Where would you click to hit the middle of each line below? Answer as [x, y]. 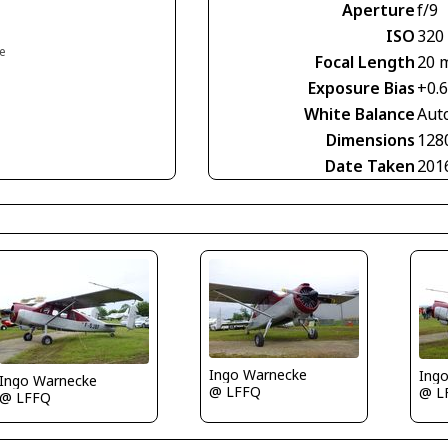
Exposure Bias [361, 88]
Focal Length [365, 62]
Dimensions [370, 140]
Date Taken [370, 166]
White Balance [359, 114]
